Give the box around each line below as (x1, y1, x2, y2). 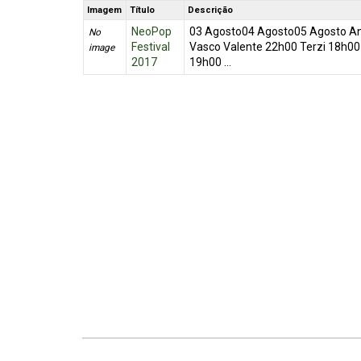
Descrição (188, 5, 234, 15)
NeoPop (131, 25, 172, 38)
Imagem (87, 5, 122, 15)
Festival (131, 40, 170, 53)
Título (130, 5, 156, 15)
